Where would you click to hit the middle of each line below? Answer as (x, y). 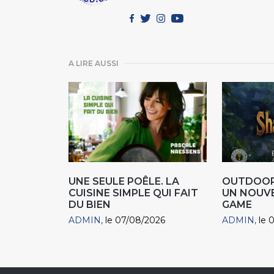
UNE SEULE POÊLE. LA (124, 182)
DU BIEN (90, 205)
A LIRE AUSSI (94, 63)
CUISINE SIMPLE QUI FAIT (133, 193)
